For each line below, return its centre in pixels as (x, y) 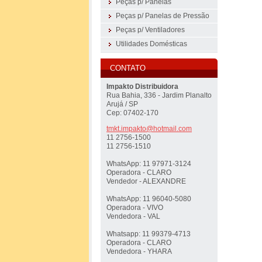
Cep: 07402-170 (132, 113)
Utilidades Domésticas (151, 44)
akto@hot (148, 128)
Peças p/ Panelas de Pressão (163, 16)
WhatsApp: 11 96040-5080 (149, 199)
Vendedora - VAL (133, 216)
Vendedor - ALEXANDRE (146, 181)
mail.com (177, 128)
